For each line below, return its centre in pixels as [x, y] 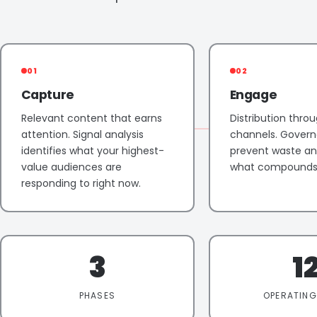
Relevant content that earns [91, 118]
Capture [48, 94]
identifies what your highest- [92, 150]
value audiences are [71, 167]
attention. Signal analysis [82, 134]
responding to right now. [81, 183]
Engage [253, 94]
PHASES [97, 295]
